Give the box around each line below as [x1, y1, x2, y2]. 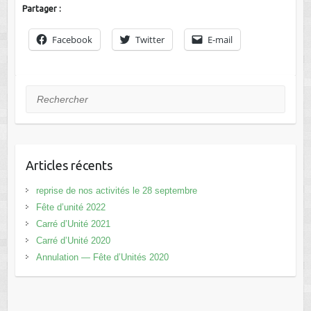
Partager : [22, 3, 61, 13]
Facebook [51, 33, 92, 46]
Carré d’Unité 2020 [35, 235, 110, 246]
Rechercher [25, 87, 77, 99]
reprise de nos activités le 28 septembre [35, 185, 197, 196]
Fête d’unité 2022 [35, 201, 106, 212]
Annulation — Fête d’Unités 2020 [35, 251, 169, 262]
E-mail [207, 33, 233, 46]
